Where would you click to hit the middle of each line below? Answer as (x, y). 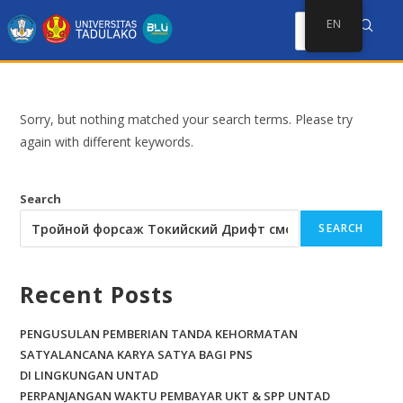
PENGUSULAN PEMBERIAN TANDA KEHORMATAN (159, 334)
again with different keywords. (107, 142)
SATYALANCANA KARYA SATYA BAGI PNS (137, 354)
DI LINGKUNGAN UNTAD (90, 375)
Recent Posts (97, 294)
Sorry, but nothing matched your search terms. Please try (187, 119)
